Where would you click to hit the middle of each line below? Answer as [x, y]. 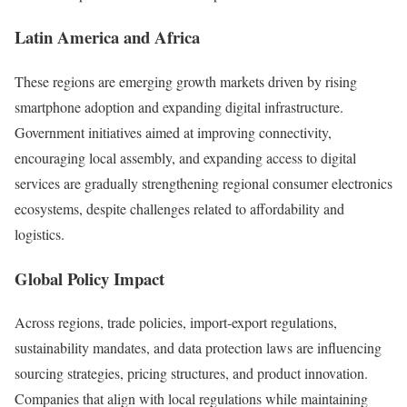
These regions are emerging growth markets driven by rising [186, 81]
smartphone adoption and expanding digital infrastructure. [179, 107]
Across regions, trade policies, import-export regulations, [176, 323]
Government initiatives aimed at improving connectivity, [173, 132]
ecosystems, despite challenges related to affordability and [179, 208]
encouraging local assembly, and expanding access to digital [185, 158]
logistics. [40, 234]
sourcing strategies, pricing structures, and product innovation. [191, 373]
